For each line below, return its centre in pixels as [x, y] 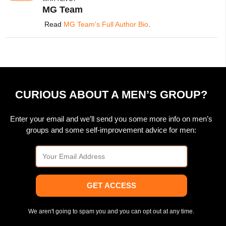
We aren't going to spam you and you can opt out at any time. [111, 211]
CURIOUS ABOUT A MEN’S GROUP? [111, 94]
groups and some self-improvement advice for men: [111, 130]
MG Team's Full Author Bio [106, 24]
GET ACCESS [111, 186]
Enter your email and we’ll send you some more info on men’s [111, 119]
